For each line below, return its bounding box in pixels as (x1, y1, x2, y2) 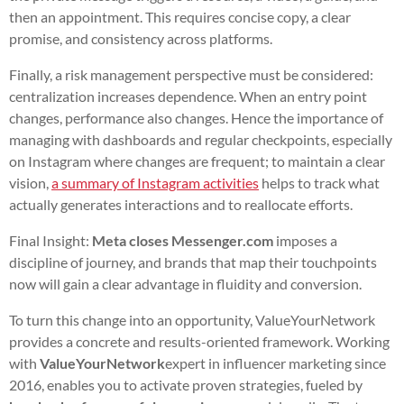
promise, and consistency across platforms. (9, 29, 272, 47)
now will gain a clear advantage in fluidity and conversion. (9, 274, 362, 292)
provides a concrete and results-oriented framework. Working (9, 332, 390, 350)
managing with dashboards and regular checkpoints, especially (9, 130, 392, 148)
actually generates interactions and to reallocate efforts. (9, 195, 353, 213)
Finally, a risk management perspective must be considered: (9, 65, 373, 83)
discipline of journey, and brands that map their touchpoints (9, 252, 377, 271)
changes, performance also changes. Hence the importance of (9, 108, 383, 126)
